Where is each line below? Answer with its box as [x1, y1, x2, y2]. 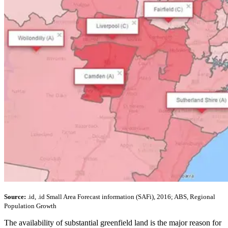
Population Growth [4, 202, 56, 210]
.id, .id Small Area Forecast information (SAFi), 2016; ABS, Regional [26, 193, 215, 201]
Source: [4, 193, 26, 201]
